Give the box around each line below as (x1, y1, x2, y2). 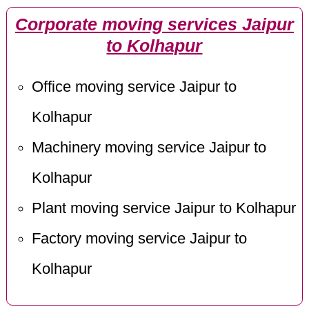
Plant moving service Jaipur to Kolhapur (31, 199, 296, 217)
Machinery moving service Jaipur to (31, 139, 266, 156)
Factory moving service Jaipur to (31, 230, 247, 247)
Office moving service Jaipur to (31, 78, 237, 95)
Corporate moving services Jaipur (14, 15, 294, 34)
